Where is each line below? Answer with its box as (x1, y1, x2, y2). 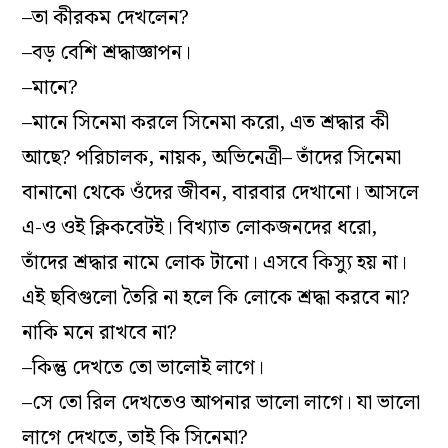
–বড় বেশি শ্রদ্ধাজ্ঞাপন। (22, 36, 192, 69)
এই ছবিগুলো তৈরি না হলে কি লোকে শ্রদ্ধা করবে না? (22, 281, 411, 314)
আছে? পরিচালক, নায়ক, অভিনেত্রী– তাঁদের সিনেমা (22, 141, 402, 174)
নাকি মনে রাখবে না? (22, 316, 178, 349)
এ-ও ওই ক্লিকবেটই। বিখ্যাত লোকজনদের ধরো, (22, 211, 378, 244)
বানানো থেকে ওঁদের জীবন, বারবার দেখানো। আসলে (22, 176, 420, 209)
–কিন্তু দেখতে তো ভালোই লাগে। (22, 351, 265, 384)
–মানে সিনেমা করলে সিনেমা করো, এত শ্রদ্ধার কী (22, 106, 390, 139)
